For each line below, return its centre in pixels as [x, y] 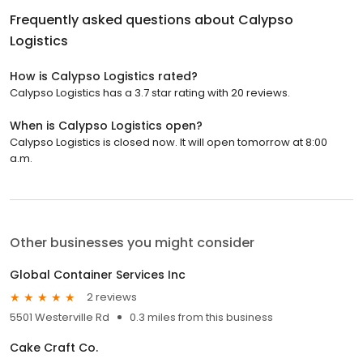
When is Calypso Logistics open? [106, 125]
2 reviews [112, 297]
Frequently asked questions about [124, 19]
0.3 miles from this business [201, 317]
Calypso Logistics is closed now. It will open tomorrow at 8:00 [169, 142]
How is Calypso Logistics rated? [104, 76]
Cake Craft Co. [54, 347]
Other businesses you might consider [132, 242]
